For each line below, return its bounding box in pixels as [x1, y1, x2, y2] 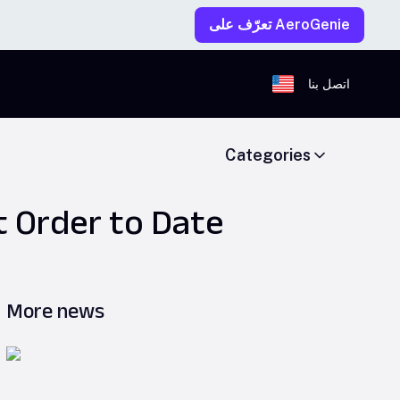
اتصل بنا [308, 76, 350, 91]
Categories [225, 146, 311, 164]
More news [6, 298, 104, 322]
